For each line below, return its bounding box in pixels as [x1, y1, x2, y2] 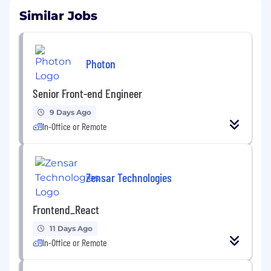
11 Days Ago [50, 224, 93, 233]
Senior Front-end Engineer [33, 86, 142, 101]
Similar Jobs [19, 8, 97, 24]
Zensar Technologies [86, 169, 172, 184]
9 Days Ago [50, 108, 91, 117]
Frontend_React [33, 202, 99, 217]
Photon [86, 56, 116, 71]
